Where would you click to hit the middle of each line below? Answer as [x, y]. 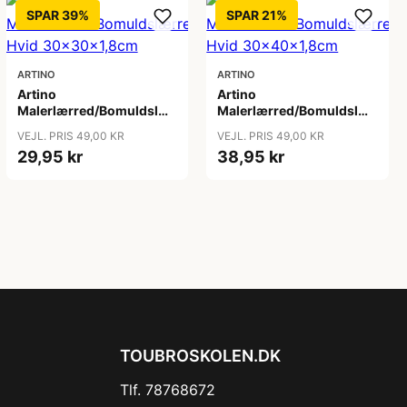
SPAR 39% [57, 15]
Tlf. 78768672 [168, 390]
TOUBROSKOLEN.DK [200, 356]
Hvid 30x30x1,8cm [77, 127]
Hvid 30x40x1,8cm [278, 127]
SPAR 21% [257, 15]
